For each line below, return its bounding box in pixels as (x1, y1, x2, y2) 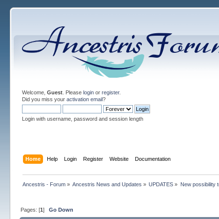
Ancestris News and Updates (72, 181, 142, 187)
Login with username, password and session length (22, 116, 143, 122)
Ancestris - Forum (22, 181, 66, 187)
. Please (62, 89, 83, 95)
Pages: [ (20, 206, 40, 213)
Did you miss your (22, 96, 66, 102)
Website (109, 155, 129, 162)
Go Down (48, 206, 73, 213)
